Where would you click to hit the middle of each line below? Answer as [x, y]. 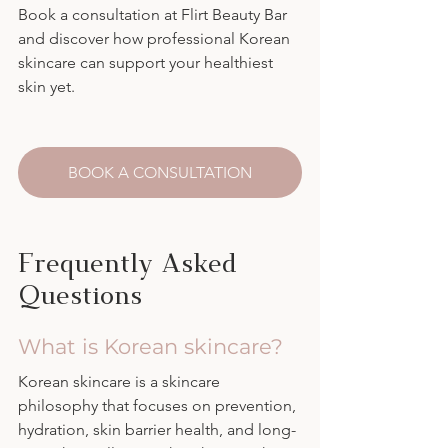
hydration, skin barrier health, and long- [157, 430]
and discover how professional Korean [156, 39]
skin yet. [46, 87]
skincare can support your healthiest [147, 63]
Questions [80, 294]
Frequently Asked [131, 262]
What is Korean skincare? [150, 347]
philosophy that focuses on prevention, [159, 406]
